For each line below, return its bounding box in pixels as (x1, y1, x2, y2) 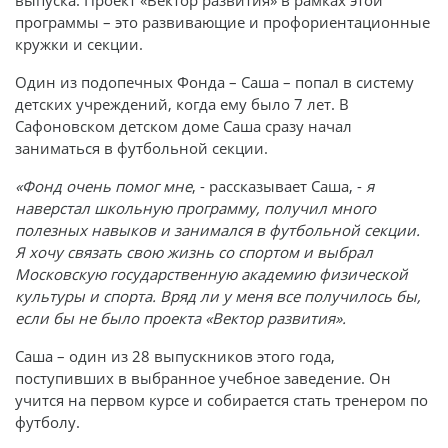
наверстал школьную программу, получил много (15, 197, 376, 218)
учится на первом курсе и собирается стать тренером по (15, 389, 428, 410)
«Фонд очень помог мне (15, 175, 192, 196)
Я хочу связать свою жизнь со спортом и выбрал (15, 241, 373, 262)
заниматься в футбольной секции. (15, 137, 268, 158)
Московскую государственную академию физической (15, 263, 408, 284)
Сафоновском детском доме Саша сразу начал (15, 115, 352, 136)
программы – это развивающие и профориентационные (15, 11, 430, 32)
